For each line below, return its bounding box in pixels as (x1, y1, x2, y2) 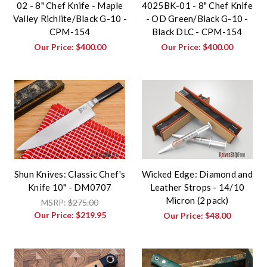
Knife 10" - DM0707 (28, 182, 112, 193)
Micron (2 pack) (165, 195, 229, 206)
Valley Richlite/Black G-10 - (13, 13, 127, 24)
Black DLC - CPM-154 (151, 26, 243, 38)
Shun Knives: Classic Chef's (14, 169, 126, 180)
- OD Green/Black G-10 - (145, 13, 249, 24)
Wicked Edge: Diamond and (141, 169, 253, 180)
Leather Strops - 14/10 (150, 182, 244, 193)
